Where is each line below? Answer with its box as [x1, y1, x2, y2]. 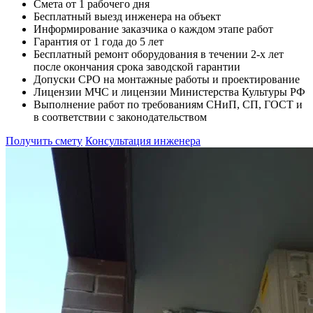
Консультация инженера [85, 134, 201, 147]
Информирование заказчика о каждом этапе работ [34, 22, 273, 35]
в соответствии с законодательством [34, 110, 207, 123]
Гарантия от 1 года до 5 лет [34, 35, 163, 48]
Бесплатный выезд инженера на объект [34, 10, 221, 22]
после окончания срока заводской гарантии [34, 60, 240, 73]
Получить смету [6, 134, 82, 147]
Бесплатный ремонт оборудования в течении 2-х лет [34, 48, 284, 60]
